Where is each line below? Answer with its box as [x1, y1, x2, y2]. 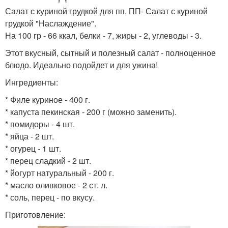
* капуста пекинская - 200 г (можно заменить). [5, 106, 177, 118]
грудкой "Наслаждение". [5, 17, 96, 30]
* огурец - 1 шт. [5, 142, 61, 155]
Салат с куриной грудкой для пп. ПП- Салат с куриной [5, 5, 208, 17]
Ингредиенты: [5, 76, 58, 89]
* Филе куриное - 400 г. [5, 94, 90, 106]
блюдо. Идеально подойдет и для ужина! [5, 59, 158, 71]
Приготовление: [5, 209, 66, 221]
